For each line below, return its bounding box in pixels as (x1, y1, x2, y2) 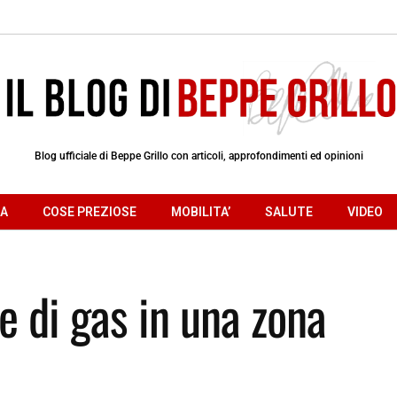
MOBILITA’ (171, 204, 230, 219)
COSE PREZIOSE (43, 204, 136, 219)
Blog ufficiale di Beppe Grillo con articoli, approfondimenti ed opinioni (34, 149, 363, 162)
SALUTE (265, 204, 313, 219)
